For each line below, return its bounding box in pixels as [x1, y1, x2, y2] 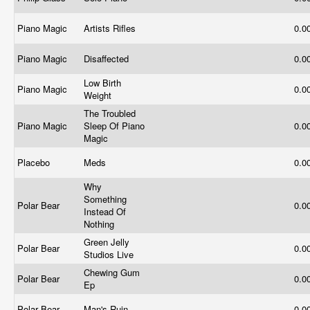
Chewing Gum [84, 266, 140, 279]
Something [84, 192, 127, 206]
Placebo [17, 156, 53, 169]
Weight [84, 89, 114, 102]
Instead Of [84, 205, 126, 218]
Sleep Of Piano [84, 119, 145, 132]
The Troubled [84, 107, 136, 120]
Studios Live [84, 248, 136, 261]
